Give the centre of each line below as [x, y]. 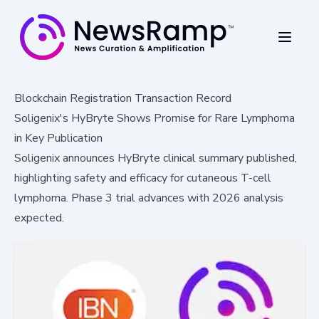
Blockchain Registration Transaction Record [123, 98]
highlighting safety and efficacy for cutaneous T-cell [143, 178]
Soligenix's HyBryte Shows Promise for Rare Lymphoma [155, 118]
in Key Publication [58, 138]
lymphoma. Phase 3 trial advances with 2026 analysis [149, 198]
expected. [39, 218]
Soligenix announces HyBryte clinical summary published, [156, 158]
